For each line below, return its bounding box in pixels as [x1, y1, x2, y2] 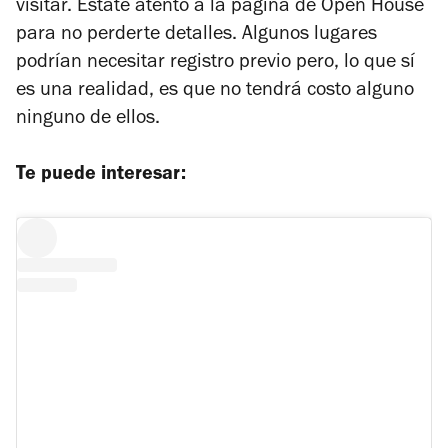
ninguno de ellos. [16, 110, 165, 131]
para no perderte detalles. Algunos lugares [16, 26, 377, 47]
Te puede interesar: [16, 166, 186, 187]
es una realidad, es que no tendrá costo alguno [16, 82, 414, 103]
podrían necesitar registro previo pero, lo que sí [16, 54, 415, 75]
